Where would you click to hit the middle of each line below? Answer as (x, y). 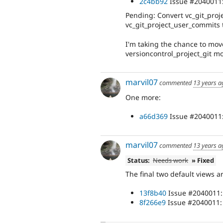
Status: (138, 161)
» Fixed (203, 161)
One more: (143, 97)
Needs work (171, 161)
